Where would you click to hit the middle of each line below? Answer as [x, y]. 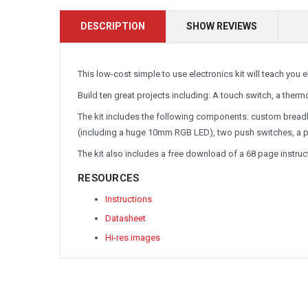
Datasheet [125, 218]
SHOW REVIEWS [222, 26]
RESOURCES [109, 178]
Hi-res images [133, 237]
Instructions [129, 199]
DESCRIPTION [113, 26]
